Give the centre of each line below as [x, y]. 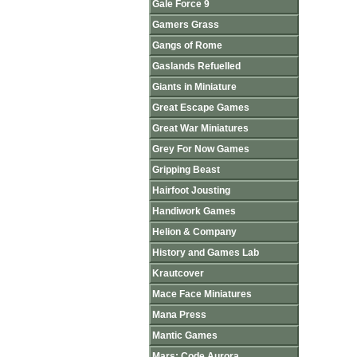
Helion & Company [194, 232]
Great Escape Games [201, 108]
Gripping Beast [186, 170]
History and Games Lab [206, 253]
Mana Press [179, 315]
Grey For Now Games [201, 149]
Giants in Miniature [194, 87]
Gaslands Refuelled [196, 66]
